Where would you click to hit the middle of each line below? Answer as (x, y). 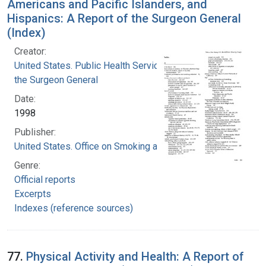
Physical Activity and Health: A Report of (135, 256)
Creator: (30, 51)
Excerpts (33, 194)
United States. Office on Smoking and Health (105, 146)
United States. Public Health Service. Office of (109, 65)
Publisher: (35, 132)
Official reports (45, 179)
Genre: (27, 165)
